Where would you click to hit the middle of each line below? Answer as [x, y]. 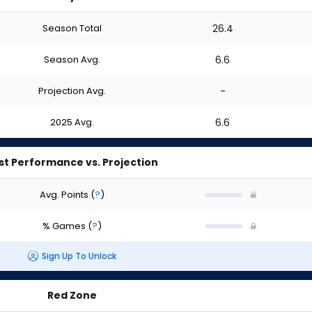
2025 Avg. [72, 122]
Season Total [72, 28]
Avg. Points [65, 194]
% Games [65, 226]
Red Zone [72, 295]
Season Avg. [72, 59]
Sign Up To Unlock [79, 256]
